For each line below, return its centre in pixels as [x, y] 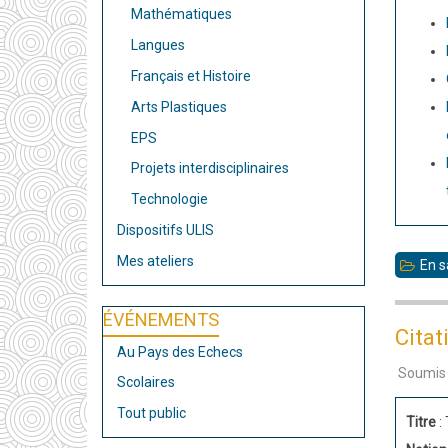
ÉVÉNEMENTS [161, 319]
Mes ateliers [155, 260]
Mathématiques [181, 14]
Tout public [151, 413]
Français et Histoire [191, 75]
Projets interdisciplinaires [210, 168]
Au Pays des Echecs [180, 351]
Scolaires [146, 382]
